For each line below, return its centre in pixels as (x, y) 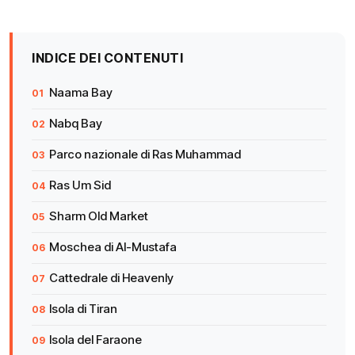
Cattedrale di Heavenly (111, 278)
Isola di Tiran (83, 309)
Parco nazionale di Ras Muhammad (145, 154)
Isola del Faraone (95, 340)
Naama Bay (81, 92)
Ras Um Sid (80, 185)
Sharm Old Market (99, 216)
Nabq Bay (76, 123)
